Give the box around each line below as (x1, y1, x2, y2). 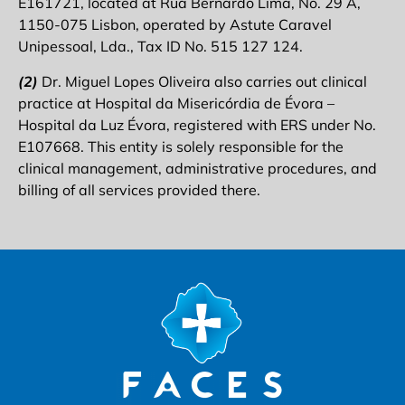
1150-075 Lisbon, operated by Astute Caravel (18, 15, 332, 34)
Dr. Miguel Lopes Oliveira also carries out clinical (38, 71, 367, 90)
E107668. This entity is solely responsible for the (18, 137, 344, 155)
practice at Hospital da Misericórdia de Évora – (18, 93, 334, 112)
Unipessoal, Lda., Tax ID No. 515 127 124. (18, 37, 303, 56)
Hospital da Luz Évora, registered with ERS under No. (18, 115, 376, 134)
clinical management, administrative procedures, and (18, 158, 377, 177)
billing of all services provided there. (18, 180, 260, 199)
